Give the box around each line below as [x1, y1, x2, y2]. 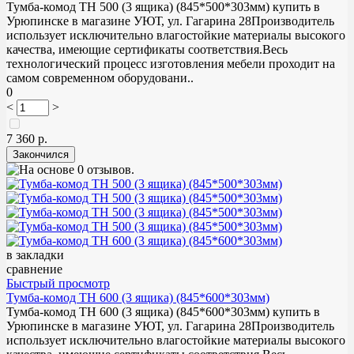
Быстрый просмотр [6, 276, 110, 290]
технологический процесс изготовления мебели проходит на [6, 56, 335, 70]
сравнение [6, 262, 62, 276]
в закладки [6, 247, 64, 262]
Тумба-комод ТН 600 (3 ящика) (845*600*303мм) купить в [6, 304, 320, 318]
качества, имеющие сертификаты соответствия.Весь [6, 42, 288, 56]
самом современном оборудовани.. [6, 70, 194, 85]
